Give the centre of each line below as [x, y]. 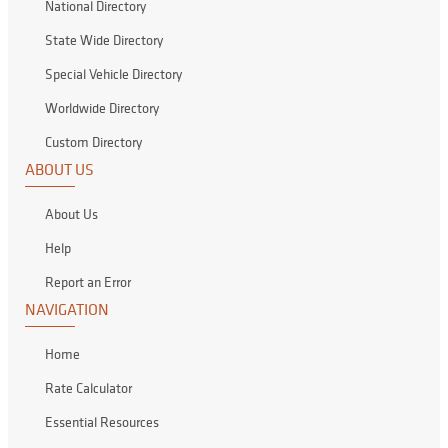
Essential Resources [101, 421]
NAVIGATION [66, 308]
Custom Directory [93, 141]
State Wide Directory [103, 39]
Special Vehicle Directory [113, 73]
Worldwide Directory [101, 107]
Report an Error [87, 281]
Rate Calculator [88, 387]
